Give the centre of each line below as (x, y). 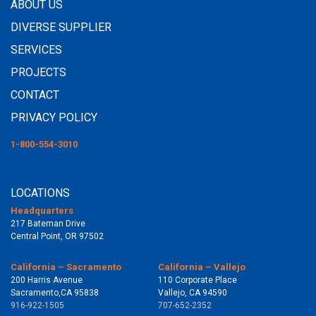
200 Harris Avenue (47, 280)
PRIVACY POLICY (54, 117)
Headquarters (42, 210)
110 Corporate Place (197, 280)
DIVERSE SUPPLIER (61, 27)
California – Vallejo (202, 267)
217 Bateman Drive (48, 223)
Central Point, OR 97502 (57, 236)
